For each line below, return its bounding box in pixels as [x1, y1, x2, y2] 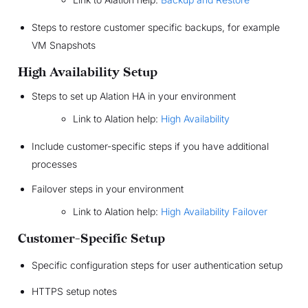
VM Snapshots [31, 39, 96, 52]
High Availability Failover [160, 206, 267, 218]
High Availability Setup [17, 65, 157, 80]
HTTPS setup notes [31, 285, 117, 298]
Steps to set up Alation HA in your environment [31, 90, 236, 102]
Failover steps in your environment [31, 183, 184, 195]
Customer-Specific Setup [17, 232, 165, 247]
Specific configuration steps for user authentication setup [31, 259, 283, 272]
